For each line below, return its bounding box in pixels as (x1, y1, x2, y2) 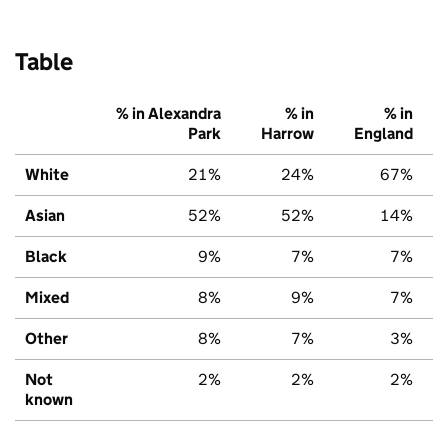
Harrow (261, 123, 314, 143)
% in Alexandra (116, 103, 221, 123)
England (354, 123, 413, 143)
